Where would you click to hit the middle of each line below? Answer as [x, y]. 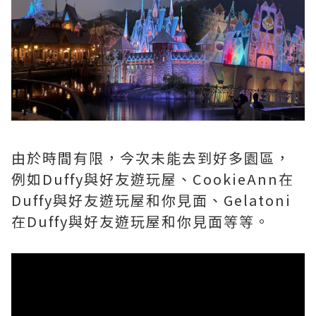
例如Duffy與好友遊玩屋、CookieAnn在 [153, 179]
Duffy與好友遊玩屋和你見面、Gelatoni [151, 200]
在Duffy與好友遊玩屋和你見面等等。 [141, 221]
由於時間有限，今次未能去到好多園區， [151, 158]
